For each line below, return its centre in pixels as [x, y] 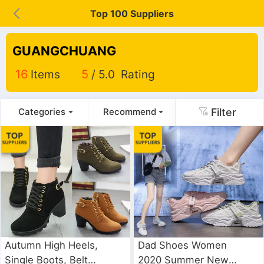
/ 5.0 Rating [123, 74]
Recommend [129, 112]
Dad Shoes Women [183, 245]
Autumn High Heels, [52, 245]
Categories [42, 112]
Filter [222, 112]
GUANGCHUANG [65, 51]
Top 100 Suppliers [132, 14]
